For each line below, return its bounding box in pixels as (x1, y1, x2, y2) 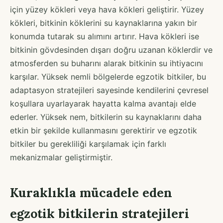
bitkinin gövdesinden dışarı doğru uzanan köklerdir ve (10, 44, 213, 55)
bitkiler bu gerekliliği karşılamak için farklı (10, 138, 166, 149)
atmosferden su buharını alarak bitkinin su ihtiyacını (10, 58, 203, 68)
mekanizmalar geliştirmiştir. (10, 152, 112, 162)
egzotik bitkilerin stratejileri (10, 205, 189, 222)
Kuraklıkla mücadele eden (10, 184, 172, 201)
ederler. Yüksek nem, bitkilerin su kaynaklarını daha (10, 111, 202, 122)
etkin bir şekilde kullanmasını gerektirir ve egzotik (10, 125, 197, 135)
